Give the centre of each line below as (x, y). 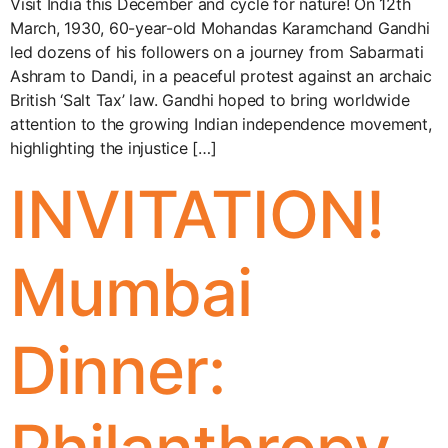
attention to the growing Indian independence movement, (221, 123)
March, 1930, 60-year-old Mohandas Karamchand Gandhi (220, 27)
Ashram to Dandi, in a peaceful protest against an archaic (221, 75)
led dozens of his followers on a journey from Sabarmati (217, 51)
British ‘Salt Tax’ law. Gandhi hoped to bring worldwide (210, 99)
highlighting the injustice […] (113, 147)
